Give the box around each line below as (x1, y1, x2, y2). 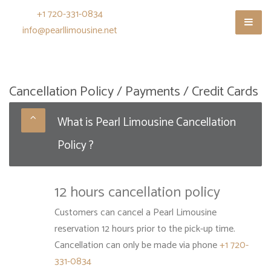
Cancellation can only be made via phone (54, 237, 220, 253)
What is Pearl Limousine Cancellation (57, 113, 236, 132)
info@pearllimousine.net (22, 22, 117, 39)
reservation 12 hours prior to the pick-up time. (54, 221, 235, 237)
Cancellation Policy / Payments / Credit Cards (9, 80, 258, 103)
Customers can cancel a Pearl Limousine (54, 204, 217, 221)
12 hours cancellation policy (54, 181, 220, 204)
